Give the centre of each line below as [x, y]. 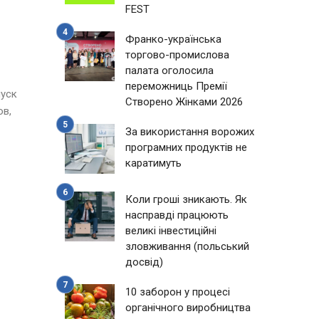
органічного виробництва [188, 308]
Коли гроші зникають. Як [186, 199]
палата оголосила [169, 70]
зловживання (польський [187, 246]
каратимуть [153, 163]
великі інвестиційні [171, 231]
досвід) [144, 262]
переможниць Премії [176, 86]
